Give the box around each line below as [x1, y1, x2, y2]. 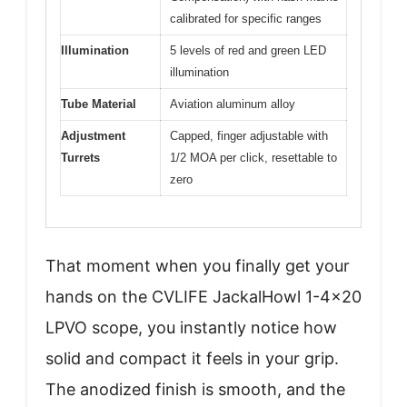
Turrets [61, 150, 100, 164]
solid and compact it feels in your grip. [45, 349, 339, 368]
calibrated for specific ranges [170, 11, 322, 25]
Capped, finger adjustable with [170, 128, 328, 143]
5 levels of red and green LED [170, 43, 326, 57]
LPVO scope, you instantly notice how [45, 318, 337, 337]
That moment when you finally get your [45, 256, 350, 275]
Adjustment [61, 128, 125, 143]
